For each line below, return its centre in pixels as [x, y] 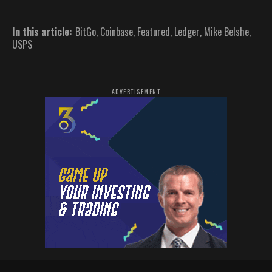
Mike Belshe [226, 32]
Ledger [187, 32]
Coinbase [117, 32]
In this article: [42, 32]
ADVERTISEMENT [136, 92]
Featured [154, 32]
